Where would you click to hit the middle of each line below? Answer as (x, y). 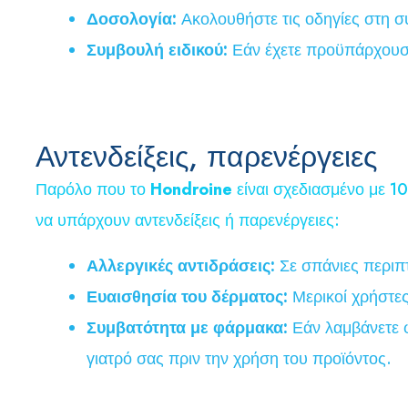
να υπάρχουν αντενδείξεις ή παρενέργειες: (188, 220)
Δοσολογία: (132, 19)
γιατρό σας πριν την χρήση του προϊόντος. (239, 358)
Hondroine (191, 189)
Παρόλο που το (93, 189)
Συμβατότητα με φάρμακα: (187, 327)
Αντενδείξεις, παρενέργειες (206, 156)
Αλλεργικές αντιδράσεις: (181, 265)
